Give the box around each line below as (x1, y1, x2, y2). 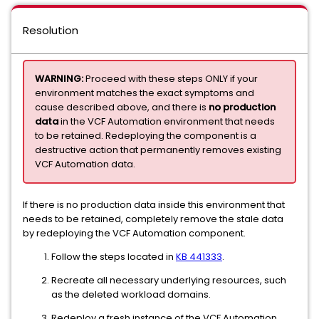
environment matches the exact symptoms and (35, 86, 254, 100)
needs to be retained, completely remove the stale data (23, 212, 283, 226)
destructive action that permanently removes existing (35, 143, 281, 157)
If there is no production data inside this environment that (23, 198, 285, 211)
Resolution (23, 23, 78, 38)
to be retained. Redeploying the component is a (35, 129, 256, 142)
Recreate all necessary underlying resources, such (51, 273, 286, 287)
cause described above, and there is (35, 100, 209, 114)
